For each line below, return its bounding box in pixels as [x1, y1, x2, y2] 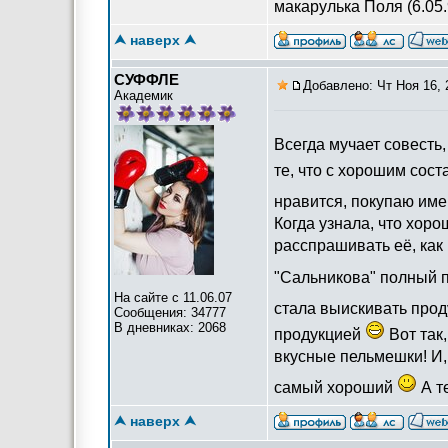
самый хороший [274, 379, 397, 396]
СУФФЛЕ [114, 71, 179, 88]
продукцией [274, 326, 365, 343]
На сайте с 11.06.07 [114, 290, 232, 305]
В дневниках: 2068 [114, 320, 226, 335]
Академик [114, 88, 173, 103]
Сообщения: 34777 [114, 305, 226, 320]
